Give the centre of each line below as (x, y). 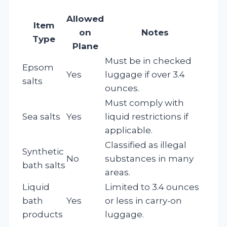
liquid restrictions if (147, 116)
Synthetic (43, 151)
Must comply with (144, 103)
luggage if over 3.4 (145, 74)
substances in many (149, 158)
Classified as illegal (146, 145)
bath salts (44, 165)
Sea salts (41, 116)
